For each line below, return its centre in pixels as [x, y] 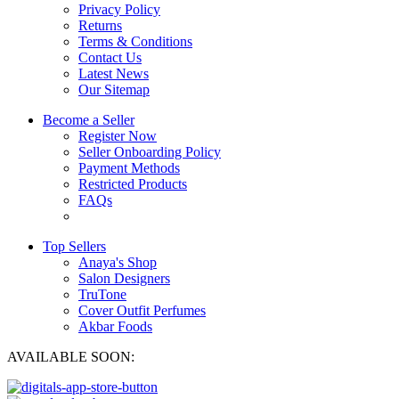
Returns [100, 25]
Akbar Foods [115, 326]
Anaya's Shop [118, 262]
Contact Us [110, 57]
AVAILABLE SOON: [71, 356]
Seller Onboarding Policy [150, 151]
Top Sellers [74, 246]
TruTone [102, 294]
